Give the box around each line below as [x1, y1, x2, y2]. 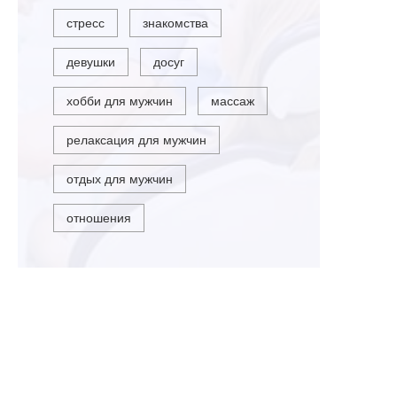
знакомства [143, 15, 209, 32]
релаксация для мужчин [66, 132, 207, 149]
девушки [66, 54, 116, 71]
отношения [66, 210, 132, 227]
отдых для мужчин [66, 171, 174, 188]
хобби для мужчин [66, 93, 174, 110]
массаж [211, 93, 255, 110]
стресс [66, 15, 105, 32]
